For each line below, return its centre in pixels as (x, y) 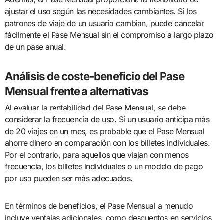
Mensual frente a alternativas (77, 91)
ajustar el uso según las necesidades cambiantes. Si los (101, 11)
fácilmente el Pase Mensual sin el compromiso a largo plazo (109, 35)
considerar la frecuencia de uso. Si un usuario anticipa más (107, 119)
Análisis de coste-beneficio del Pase (95, 76)
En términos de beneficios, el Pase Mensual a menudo (99, 206)
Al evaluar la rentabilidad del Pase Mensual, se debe (95, 107)
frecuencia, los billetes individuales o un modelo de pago (104, 166)
